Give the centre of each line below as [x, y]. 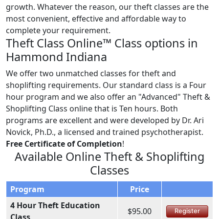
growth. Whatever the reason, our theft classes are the [107, 7]
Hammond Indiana [56, 56]
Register [187, 211]
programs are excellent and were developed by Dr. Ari [105, 120]
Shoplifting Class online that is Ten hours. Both [92, 108]
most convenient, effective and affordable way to [96, 18]
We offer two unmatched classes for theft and [91, 73]
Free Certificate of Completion [64, 143]
